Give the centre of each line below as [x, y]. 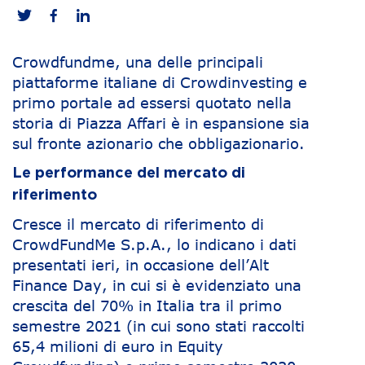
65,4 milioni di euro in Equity [118, 346]
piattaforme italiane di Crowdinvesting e [160, 82]
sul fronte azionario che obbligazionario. [158, 143]
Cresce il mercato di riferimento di [138, 224]
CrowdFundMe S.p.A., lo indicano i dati [154, 244]
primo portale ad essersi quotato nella [152, 103]
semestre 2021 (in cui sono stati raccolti [158, 326]
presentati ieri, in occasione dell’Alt [141, 265]
